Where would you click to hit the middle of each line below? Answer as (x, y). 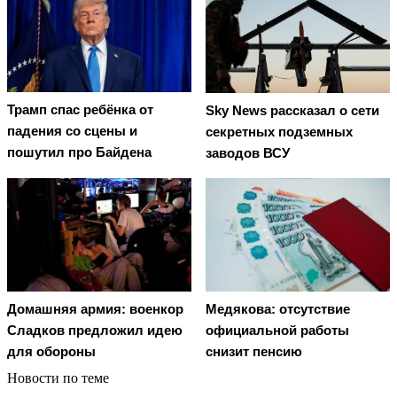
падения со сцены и (72, 131)
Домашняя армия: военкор (95, 309)
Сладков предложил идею (95, 331)
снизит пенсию (254, 352)
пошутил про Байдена (79, 152)
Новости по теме (58, 378)
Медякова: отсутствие (278, 309)
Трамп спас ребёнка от (80, 110)
